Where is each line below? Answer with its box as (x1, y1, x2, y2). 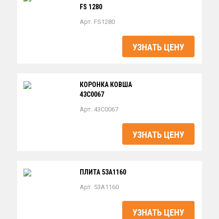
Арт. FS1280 (80, 18, 115, 25)
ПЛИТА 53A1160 (80, 168, 126, 176)
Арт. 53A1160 (80, 183, 119, 191)
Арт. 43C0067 (80, 106, 118, 113)
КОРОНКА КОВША (80, 81, 132, 88)
